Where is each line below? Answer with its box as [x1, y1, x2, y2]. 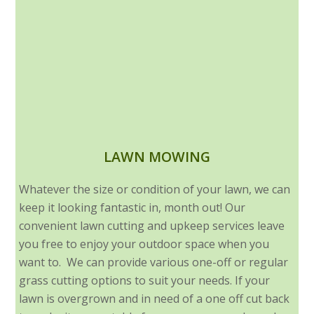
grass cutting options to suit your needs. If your [19, 273, 271, 289]
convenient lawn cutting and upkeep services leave [19, 218, 285, 234]
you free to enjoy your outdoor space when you [19, 236, 270, 252]
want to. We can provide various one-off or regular [19, 254, 289, 271]
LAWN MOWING [104, 147, 210, 167]
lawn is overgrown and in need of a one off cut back [19, 291, 290, 307]
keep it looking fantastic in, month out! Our [19, 200, 246, 216]
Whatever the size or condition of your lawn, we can [19, 182, 291, 198]
